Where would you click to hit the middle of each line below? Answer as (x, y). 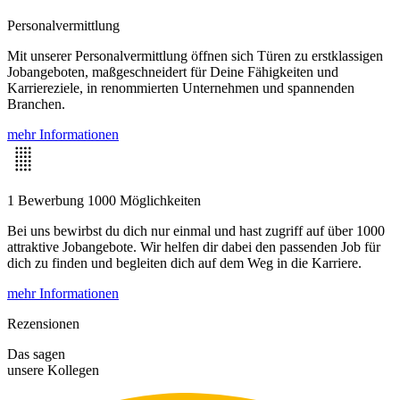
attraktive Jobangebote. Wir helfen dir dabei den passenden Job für (194, 246)
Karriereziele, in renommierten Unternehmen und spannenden (181, 87)
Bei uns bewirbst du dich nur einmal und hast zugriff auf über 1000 (196, 230)
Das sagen (36, 354)
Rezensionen (43, 323)
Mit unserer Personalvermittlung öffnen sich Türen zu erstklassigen (195, 55)
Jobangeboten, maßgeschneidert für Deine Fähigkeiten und (173, 71)
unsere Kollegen (53, 370)
